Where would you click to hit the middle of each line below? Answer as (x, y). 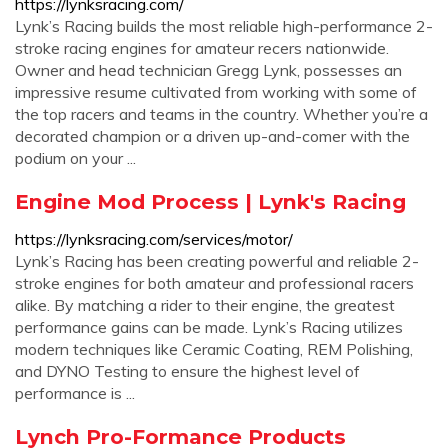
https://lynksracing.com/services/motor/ (154, 239)
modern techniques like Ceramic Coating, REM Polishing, (214, 349)
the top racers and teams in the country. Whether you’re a (221, 114)
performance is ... (75, 393)
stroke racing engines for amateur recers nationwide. (202, 48)
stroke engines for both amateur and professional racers (214, 283)
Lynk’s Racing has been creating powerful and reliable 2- (217, 261)
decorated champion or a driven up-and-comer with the (212, 136)
